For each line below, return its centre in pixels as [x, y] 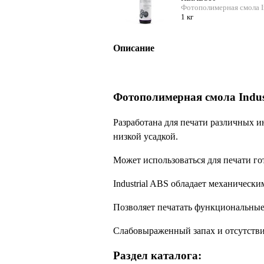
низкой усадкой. [146, 136]
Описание [134, 48]
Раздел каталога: [157, 255]
